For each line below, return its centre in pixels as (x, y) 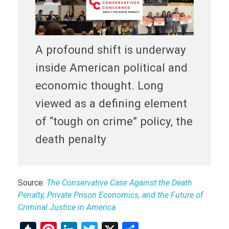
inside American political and (111, 68)
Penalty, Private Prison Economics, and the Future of (110, 195)
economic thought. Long (99, 86)
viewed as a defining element (111, 104)
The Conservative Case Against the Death (119, 183)
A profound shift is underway (110, 50)
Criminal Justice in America (67, 208)
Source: (32, 183)
